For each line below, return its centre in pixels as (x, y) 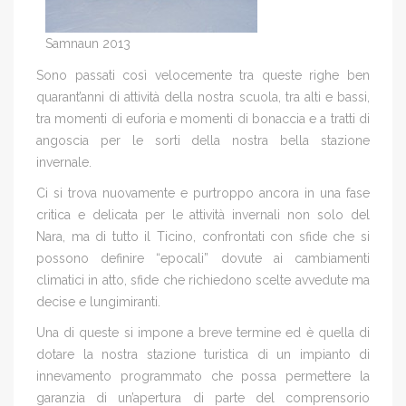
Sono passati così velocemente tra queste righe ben (203, 75)
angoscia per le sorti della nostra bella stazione (203, 140)
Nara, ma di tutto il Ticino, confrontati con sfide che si (203, 236)
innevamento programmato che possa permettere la (203, 376)
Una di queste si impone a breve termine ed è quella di (203, 332)
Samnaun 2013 (88, 44)
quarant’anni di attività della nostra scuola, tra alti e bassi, (203, 97)
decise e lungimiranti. (98, 301)
